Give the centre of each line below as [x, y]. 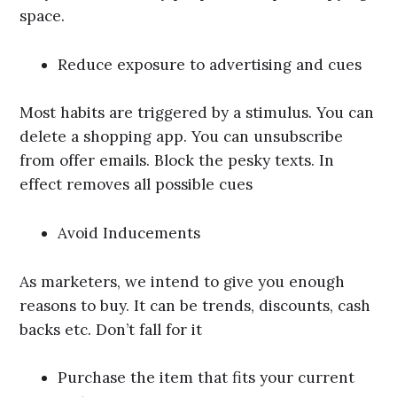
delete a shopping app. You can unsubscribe [182, 137]
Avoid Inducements [129, 233]
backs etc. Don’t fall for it [111, 329]
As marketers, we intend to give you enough [183, 281]
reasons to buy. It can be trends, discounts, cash [195, 305]
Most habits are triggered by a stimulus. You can [197, 113]
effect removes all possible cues [139, 185]
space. [43, 16]
